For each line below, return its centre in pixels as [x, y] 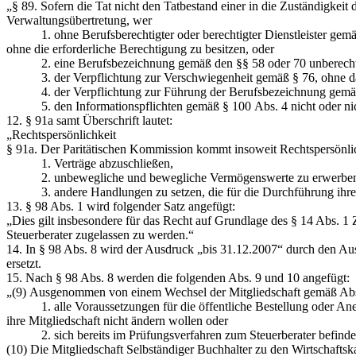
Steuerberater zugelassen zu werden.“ [100, 234]
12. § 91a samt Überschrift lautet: [89, 120]
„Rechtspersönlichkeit [61, 134]
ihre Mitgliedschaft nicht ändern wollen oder [117, 320]
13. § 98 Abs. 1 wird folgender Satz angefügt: [121, 206]
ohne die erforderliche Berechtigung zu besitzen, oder [140, 48]
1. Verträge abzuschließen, [90, 163]
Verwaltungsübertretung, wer [79, 20]
